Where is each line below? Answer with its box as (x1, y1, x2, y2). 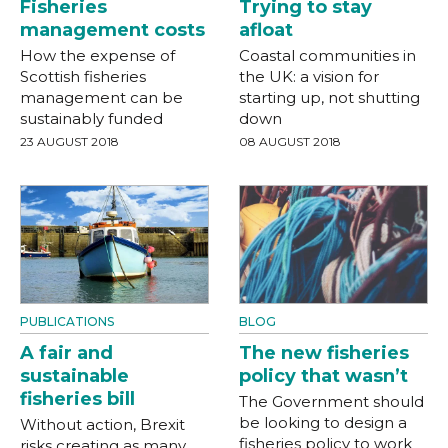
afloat (239, 18, 293, 41)
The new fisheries (239, 341, 409, 364)
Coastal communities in (239, 45, 416, 65)
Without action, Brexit (20, 414, 185, 434)
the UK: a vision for (239, 66, 379, 86)
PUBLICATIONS (20, 313, 114, 329)
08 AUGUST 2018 (239, 133, 341, 149)
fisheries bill (20, 387, 135, 410)
